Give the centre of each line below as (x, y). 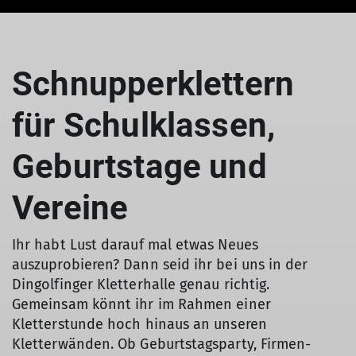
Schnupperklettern (153, 83)
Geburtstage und (139, 166)
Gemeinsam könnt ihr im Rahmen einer (141, 304)
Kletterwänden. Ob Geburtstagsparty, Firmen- (162, 344)
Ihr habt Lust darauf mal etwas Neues (135, 244)
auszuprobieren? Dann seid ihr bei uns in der (160, 264)
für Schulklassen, (144, 125)
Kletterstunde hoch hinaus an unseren (139, 324)
